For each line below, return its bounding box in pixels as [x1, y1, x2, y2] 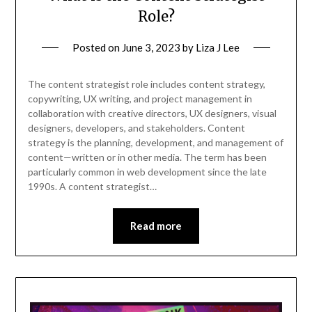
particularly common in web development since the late [27, 166, 267, 178]
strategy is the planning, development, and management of [27, 136, 283, 149]
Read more [130, 219, 182, 233]
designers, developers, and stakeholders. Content [27, 122, 245, 134]
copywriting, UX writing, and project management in [27, 93, 252, 105]
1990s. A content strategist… [27, 180, 157, 193]
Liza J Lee [196, 41, 240, 54]
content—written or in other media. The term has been [27, 151, 267, 164]
